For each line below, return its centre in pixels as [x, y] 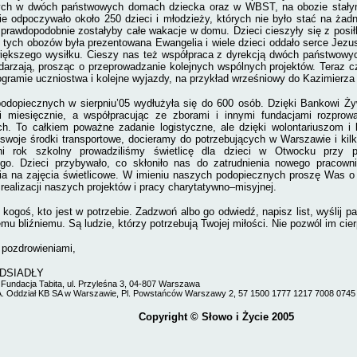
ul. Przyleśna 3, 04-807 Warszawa [133, 284]
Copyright [164, 317]
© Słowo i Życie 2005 [242, 317]
